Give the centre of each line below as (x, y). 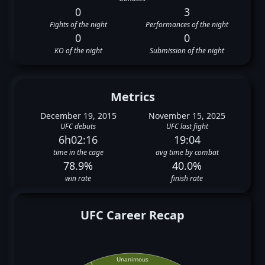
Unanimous (132, 259)
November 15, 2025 (187, 116)
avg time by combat (187, 152)
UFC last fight (187, 126)
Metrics (132, 97)
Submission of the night (187, 51)
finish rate (187, 178)
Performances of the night (187, 25)
